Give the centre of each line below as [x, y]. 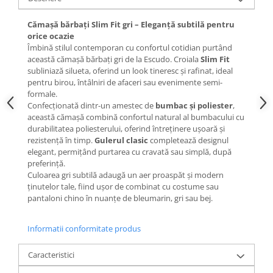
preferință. [46, 163]
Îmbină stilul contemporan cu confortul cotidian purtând [130, 47]
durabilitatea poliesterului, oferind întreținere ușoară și [126, 128]
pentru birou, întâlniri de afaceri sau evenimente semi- [125, 82]
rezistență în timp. [61, 140]
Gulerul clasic [121, 140]
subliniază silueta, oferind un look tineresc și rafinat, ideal [130, 70]
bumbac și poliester [193, 105]
